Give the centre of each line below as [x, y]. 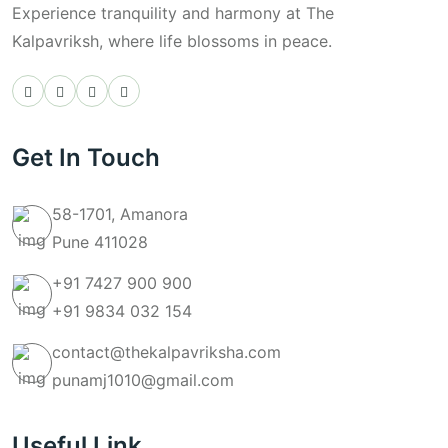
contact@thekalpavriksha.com [166, 352]
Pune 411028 [100, 242]
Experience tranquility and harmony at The [173, 12]
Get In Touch [86, 157]
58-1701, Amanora [120, 214]
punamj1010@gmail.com [143, 380]
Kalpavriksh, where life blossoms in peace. [172, 40]
